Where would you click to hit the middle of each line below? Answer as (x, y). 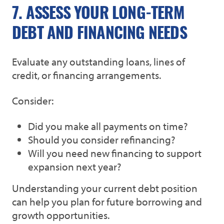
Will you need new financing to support (115, 153)
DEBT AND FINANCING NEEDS (99, 35)
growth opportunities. (61, 215)
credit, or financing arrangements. (86, 75)
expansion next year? (75, 166)
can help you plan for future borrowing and (107, 201)
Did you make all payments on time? (108, 126)
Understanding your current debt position (105, 188)
